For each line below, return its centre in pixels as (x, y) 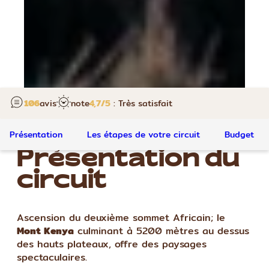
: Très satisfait (141, 103)
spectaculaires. (52, 257)
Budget (239, 134)
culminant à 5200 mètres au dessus (162, 231)
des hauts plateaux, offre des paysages (112, 244)
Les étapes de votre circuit (144, 134)
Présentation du (128, 161)
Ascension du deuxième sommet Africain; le (121, 217)
